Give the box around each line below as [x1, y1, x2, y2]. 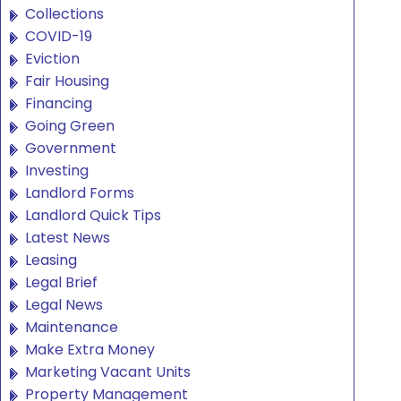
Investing [25, 160, 89, 182]
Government [25, 138, 116, 159]
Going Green [25, 115, 115, 137]
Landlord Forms [25, 183, 134, 204]
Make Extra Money [25, 339, 155, 361]
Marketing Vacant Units [25, 362, 191, 383]
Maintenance [25, 317, 118, 338]
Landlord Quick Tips [25, 205, 161, 226]
